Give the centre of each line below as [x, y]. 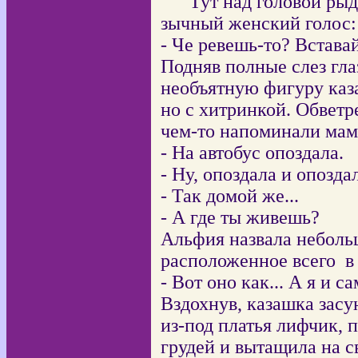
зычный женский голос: [259, 23]
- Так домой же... [230, 196]
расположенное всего [251, 261]
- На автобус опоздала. [252, 153]
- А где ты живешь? [240, 217]
